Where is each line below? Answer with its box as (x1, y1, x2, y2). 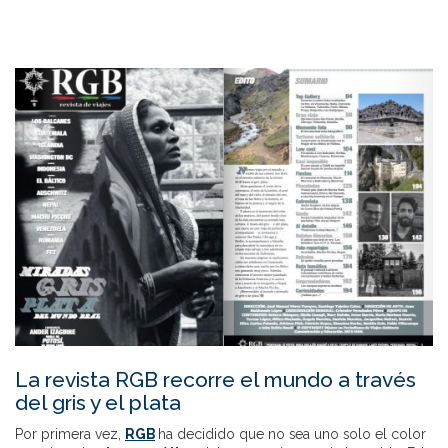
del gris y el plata (15, 390, 181, 416)
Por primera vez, (15, 426, 125, 443)
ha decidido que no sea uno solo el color (158, 426, 426, 443)
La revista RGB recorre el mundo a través (15, 367, 416, 393)
